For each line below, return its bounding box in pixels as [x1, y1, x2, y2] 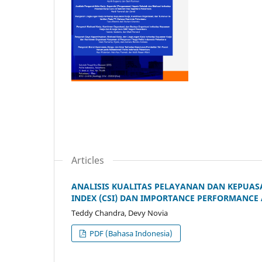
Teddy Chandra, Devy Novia [71, 208, 168, 219]
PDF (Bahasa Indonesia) [88, 228, 173, 239]
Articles [71, 154, 104, 167]
